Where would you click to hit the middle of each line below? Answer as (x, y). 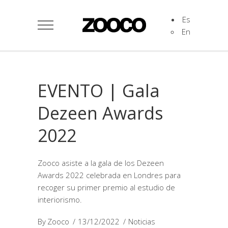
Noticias (142, 221)
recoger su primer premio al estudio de (106, 187)
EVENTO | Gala (99, 91)
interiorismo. (60, 199)
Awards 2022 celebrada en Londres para (109, 175)
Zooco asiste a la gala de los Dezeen (101, 163)
